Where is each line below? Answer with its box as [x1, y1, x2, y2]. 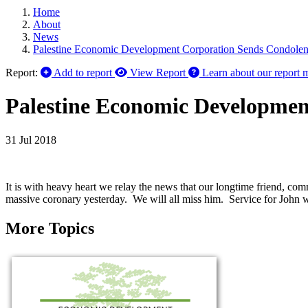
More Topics [5, 219, 94, 237]
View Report [130, 67, 186, 78]
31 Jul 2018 [5, 133, 56, 146]
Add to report [54, 67, 112, 78]
